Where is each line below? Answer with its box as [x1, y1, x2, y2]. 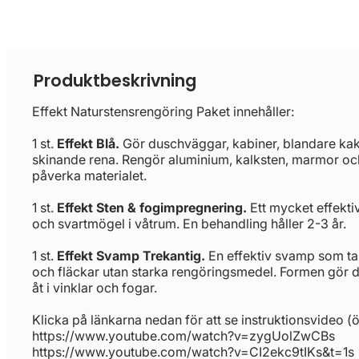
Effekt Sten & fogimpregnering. [57, 199, 247, 216]
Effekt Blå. [57, 135, 119, 151]
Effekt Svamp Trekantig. [57, 247, 205, 264]
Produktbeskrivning [33, 68, 196, 92]
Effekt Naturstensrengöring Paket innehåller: [32, 103, 294, 119]
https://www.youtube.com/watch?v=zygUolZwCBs [32, 327, 335, 344]
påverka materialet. [32, 167, 153, 184]
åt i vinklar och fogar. [32, 279, 157, 296]
